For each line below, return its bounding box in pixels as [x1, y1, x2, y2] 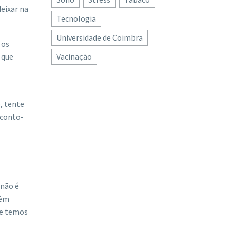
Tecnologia [56, 13, 96, 24]
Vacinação [56, 51, 92, 62]
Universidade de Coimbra [56, 32, 143, 43]
